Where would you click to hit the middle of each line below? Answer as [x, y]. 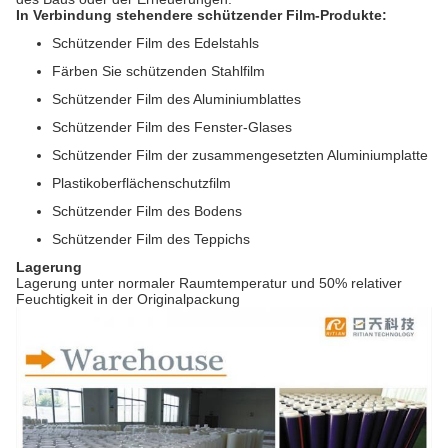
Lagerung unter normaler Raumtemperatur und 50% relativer [209, 283]
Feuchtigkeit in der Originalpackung [128, 299]
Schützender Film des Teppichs [151, 239]
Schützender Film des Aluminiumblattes [176, 99]
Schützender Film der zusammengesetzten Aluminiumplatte [240, 155]
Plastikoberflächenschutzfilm [141, 183]
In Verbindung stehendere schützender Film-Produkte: [201, 15]
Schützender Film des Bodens [147, 211]
